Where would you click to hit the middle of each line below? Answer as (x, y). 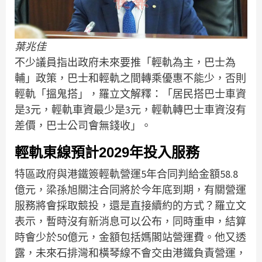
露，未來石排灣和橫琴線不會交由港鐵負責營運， (130, 253)
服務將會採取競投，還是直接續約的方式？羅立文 (130, 206)
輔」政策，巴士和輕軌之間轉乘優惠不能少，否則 (130, 78)
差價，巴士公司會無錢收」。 (83, 126)
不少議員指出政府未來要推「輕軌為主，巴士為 (125, 63)
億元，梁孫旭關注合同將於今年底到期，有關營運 (130, 190)
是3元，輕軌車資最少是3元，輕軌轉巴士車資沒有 (130, 110)
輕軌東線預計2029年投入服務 (107, 153)
